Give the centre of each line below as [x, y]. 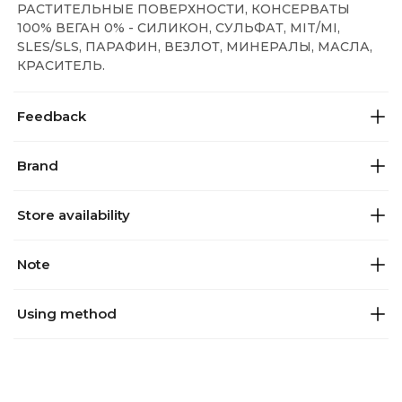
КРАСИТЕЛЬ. [61, 66]
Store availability [74, 215]
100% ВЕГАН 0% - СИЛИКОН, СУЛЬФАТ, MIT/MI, [179, 28]
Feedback [52, 116]
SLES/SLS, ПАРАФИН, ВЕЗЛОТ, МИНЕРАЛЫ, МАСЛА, [195, 47]
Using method [67, 314]
